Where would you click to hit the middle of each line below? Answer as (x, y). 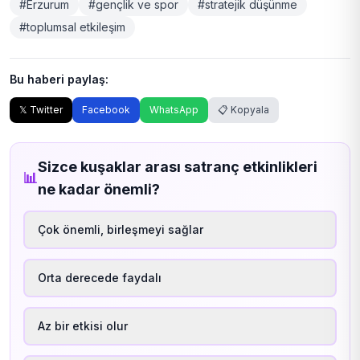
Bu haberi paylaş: (59, 79)
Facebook (106, 109)
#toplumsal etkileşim (72, 27)
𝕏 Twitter (41, 109)
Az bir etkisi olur (83, 325)
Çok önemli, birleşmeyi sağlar (121, 229)
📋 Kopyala (243, 109)
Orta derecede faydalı (100, 277)
